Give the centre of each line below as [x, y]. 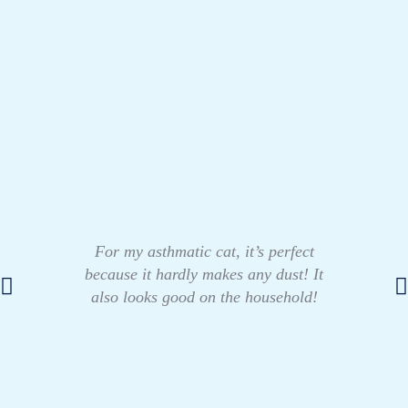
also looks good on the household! [204, 296]
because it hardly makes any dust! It [204, 274]
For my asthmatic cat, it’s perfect [204, 251]
